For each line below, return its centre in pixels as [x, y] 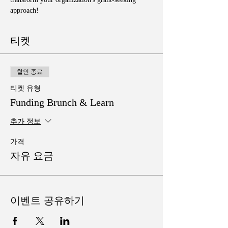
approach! [24, 10]
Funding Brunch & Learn [62, 102]
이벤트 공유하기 [47, 200]
